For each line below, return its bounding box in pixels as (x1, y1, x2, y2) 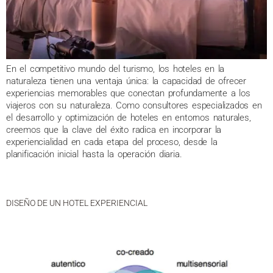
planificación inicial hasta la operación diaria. (6, 148, 182, 160)
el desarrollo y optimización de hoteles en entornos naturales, (6, 112, 251, 123)
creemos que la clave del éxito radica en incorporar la (6, 124, 222, 135)
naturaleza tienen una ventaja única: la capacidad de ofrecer (6, 75, 246, 87)
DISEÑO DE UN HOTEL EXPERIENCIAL (6, 197, 147, 208)
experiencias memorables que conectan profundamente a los (6, 87, 250, 99)
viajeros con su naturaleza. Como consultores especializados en (6, 99, 262, 111)
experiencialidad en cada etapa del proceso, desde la (6, 136, 218, 147)
